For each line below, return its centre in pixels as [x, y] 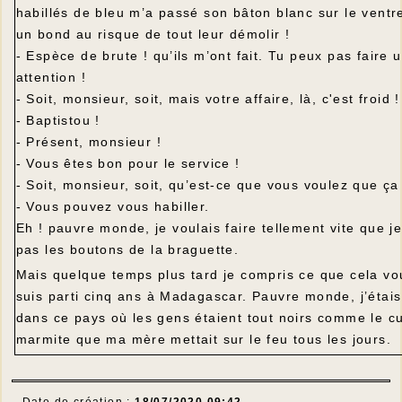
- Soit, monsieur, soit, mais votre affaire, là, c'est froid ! [208, 99]
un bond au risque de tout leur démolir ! [153, 34]
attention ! [51, 77]
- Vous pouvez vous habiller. [113, 206]
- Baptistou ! [58, 120]
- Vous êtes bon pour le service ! [128, 163]
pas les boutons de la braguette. [127, 249]
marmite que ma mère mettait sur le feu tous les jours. [204, 339]
